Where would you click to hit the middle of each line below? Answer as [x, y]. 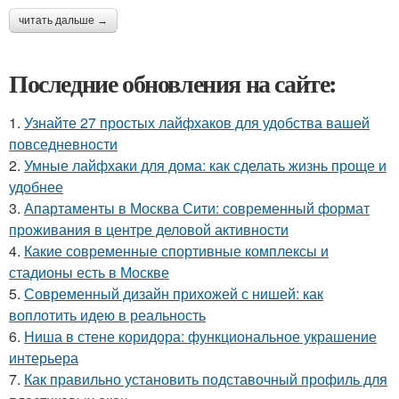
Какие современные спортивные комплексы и [176, 250]
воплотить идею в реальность [107, 314]
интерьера [44, 357]
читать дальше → [63, 20]
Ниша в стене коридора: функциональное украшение [200, 336]
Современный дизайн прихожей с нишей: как [174, 293]
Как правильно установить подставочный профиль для [206, 379]
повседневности [63, 143]
